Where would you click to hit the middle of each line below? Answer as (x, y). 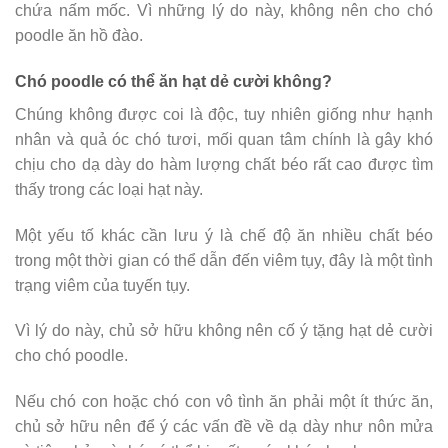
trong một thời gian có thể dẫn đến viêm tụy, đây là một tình (224, 260)
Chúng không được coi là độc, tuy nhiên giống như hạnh (224, 114)
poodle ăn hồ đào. (79, 35)
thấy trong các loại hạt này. (109, 189)
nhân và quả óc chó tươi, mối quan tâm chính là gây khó (224, 139)
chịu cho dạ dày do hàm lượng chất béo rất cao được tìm (224, 164)
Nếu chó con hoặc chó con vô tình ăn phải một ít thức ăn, (224, 402)
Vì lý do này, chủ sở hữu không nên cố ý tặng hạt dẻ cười (224, 331)
